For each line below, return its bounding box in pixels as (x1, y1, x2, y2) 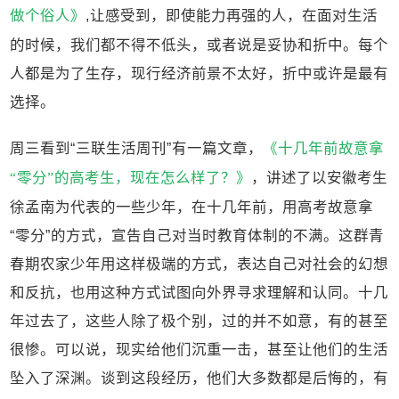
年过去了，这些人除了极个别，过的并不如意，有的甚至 (10, 313, 389, 330)
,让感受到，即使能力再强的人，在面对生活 (85, 7, 379, 24)
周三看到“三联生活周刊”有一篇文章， (10, 140, 264, 157)
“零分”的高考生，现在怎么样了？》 (10, 169, 252, 187)
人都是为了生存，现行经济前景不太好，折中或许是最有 (10, 65, 389, 82)
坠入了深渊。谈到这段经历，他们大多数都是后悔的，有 (10, 370, 389, 387)
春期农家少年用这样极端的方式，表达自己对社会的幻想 (10, 256, 389, 273)
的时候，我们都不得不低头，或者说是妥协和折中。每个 (10, 37, 389, 53)
